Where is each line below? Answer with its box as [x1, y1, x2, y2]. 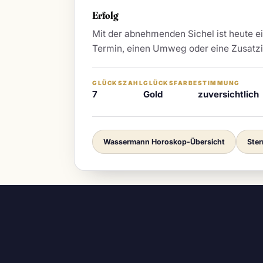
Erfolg [92, 9, 119, 22]
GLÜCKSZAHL [92, 79, 143, 87]
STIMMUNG [197, 79, 240, 87]
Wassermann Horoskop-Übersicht [103, 137, 225, 147]
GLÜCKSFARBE [143, 79, 198, 87]
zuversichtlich [197, 89, 259, 100]
